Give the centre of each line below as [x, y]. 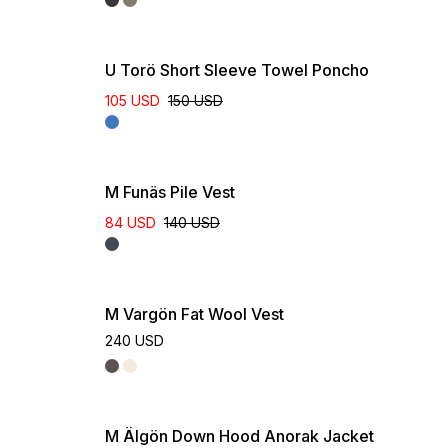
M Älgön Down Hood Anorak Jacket [239, 436]
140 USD [192, 222]
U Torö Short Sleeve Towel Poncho [237, 70]
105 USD [132, 100]
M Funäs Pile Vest [170, 192]
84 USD [130, 222]
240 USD [134, 340]
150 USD [195, 100]
